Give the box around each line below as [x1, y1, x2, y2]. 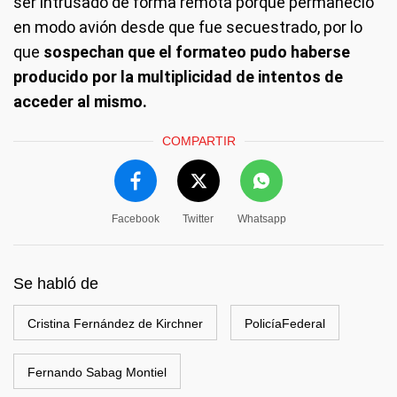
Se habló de [13, 275, 98, 292]
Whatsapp [237, 213, 286, 225]
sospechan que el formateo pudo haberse [40, 43, 350, 61]
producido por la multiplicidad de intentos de [13, 67, 343, 86]
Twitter [183, 213, 214, 225]
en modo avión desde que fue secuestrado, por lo [13, 18, 362, 36]
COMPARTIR [161, 134, 236, 148]
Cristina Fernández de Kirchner [27, 316, 203, 331]
